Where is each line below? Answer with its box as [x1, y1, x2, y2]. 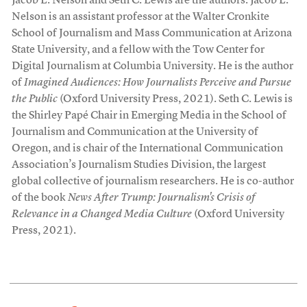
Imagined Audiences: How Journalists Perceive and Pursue [23, 77, 291, 88]
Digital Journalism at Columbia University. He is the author [11, 60, 293, 72]
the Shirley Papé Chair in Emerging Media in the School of [11, 110, 286, 121]
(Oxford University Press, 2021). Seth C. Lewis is [57, 93, 293, 105]
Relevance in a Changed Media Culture [11, 208, 192, 220]
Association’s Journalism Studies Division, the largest [11, 159, 266, 171]
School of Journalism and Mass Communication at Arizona [11, 27, 292, 39]
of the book [11, 192, 68, 204]
